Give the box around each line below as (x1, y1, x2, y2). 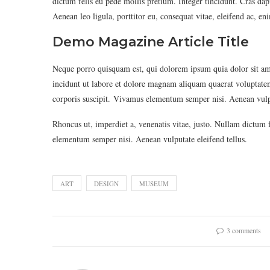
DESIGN (94, 179, 119, 188)
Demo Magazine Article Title (52, 34, 249, 50)
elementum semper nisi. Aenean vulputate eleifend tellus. (52, 133, 247, 145)
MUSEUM (139, 179, 169, 188)
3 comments (227, 225, 262, 235)
